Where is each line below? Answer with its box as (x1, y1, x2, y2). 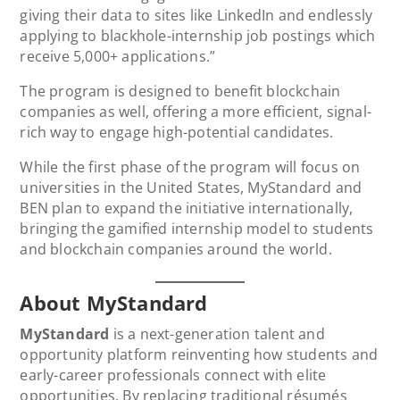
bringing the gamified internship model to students (20, 218, 374, 238)
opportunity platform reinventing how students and (20, 344, 379, 364)
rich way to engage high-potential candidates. (20, 121, 334, 142)
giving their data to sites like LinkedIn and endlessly (20, 4, 373, 25)
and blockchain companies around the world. (20, 238, 332, 259)
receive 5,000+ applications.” (20, 46, 216, 66)
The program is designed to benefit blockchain (20, 80, 341, 101)
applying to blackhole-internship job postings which (20, 25, 376, 46)
